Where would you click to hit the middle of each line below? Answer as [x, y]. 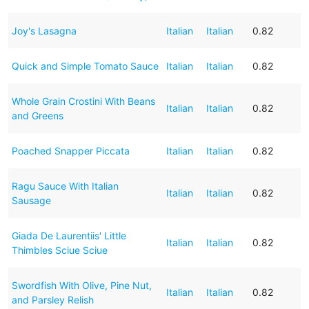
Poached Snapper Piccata [70, 150]
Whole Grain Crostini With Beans [83, 101]
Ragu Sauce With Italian [65, 186]
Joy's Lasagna [44, 30]
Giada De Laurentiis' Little [69, 235]
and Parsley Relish [52, 299]
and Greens [37, 115]
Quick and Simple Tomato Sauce [85, 66]
